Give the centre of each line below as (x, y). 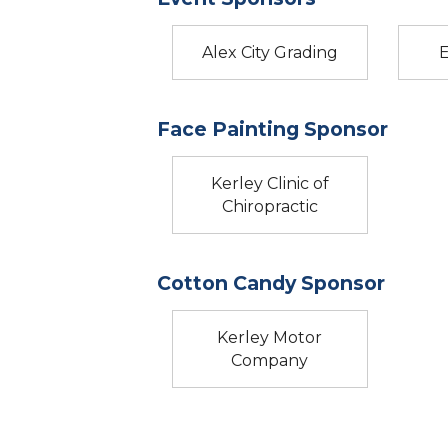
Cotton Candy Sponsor (271, 282)
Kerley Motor (270, 337)
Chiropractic (269, 206)
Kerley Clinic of (269, 183)
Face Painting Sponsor (272, 128)
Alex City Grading (269, 52)
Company (270, 360)
